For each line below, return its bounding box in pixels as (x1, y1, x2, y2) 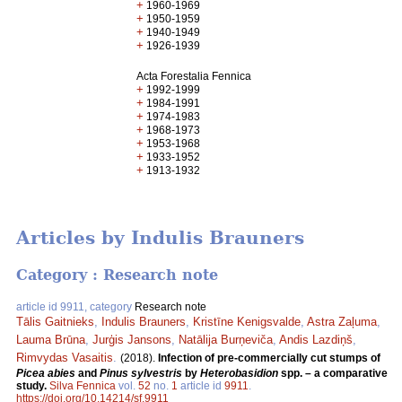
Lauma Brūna (16, 332, 85, 346)
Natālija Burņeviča (179, 332, 273, 346)
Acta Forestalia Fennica (136, 70, 252, 83)
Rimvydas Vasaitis (16, 350, 113, 364)
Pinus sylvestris (100, 366, 182, 380)
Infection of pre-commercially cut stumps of (158, 351, 380, 364)
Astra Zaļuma (307, 314, 377, 328)
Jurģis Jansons (92, 332, 171, 346)
